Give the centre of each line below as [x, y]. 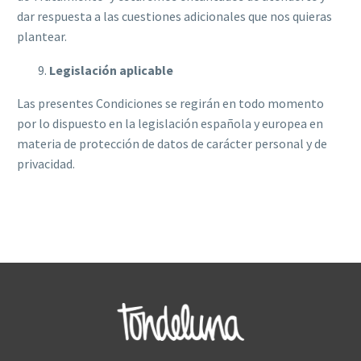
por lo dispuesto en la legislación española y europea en [170, 124]
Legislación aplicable [111, 71]
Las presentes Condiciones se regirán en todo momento [170, 104]
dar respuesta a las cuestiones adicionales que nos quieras [174, 16]
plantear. [42, 36]
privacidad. [46, 164]
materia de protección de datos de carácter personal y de [172, 144]
